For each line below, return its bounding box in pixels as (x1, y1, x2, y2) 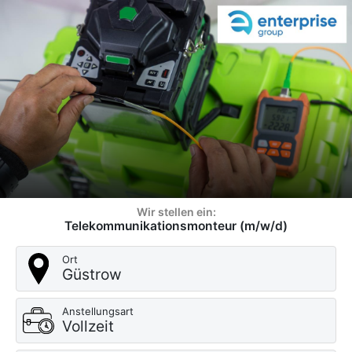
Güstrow (62, 265, 122, 284)
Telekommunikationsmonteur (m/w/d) (64, 218, 288, 233)
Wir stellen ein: (136, 205, 216, 218)
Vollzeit (62, 317, 114, 335)
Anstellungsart (62, 305, 134, 317)
